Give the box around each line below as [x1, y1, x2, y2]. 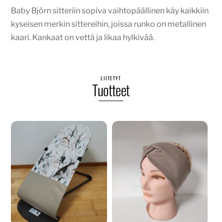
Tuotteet [92, 79, 130, 101]
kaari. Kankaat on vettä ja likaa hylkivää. [11, 33, 155, 43]
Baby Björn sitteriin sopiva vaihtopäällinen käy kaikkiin [11, 6, 209, 16]
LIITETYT [101, 74, 121, 82]
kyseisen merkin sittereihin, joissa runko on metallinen [11, 19, 207, 29]
